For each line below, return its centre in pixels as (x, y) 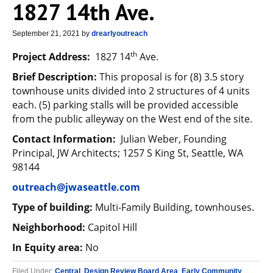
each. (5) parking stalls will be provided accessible (125, 105)
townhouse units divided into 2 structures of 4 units (131, 91)
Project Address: (51, 57)
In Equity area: (48, 247)
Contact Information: (65, 139)
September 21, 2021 (46, 34)
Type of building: (52, 207)
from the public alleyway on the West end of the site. (132, 119)
